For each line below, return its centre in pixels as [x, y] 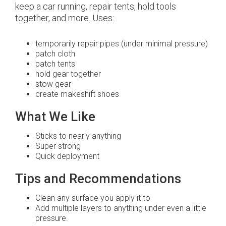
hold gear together [68, 74]
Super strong [58, 146]
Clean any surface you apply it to [93, 198]
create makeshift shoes [77, 94]
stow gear [53, 84]
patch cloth [55, 54]
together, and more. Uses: [65, 18]
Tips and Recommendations [98, 179]
